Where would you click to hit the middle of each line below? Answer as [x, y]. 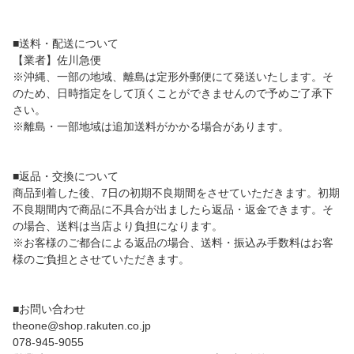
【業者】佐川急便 [57, 60]
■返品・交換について [66, 176]
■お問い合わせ [49, 309]
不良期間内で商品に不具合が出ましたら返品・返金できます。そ [173, 209]
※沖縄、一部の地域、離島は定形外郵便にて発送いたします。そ [173, 76]
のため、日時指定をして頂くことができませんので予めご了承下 [173, 93]
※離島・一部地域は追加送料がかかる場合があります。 [151, 126]
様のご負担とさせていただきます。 [101, 259]
